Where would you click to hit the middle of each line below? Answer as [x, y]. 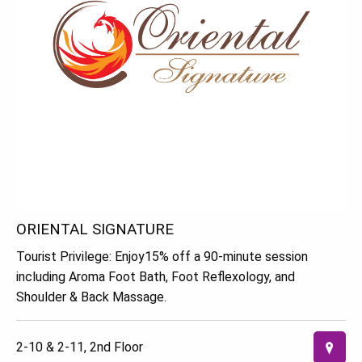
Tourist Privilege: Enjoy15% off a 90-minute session [162, 257]
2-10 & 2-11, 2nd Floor [80, 347]
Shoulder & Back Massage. [91, 297]
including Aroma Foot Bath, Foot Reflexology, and [156, 277]
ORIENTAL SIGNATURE [95, 229]
